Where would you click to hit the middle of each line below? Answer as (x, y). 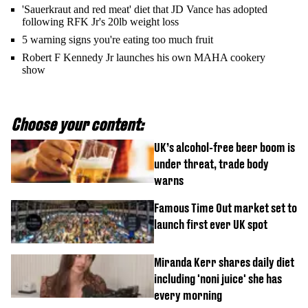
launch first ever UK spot (211, 224)
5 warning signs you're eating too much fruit (118, 39)
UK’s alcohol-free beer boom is (224, 147)
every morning (188, 295)
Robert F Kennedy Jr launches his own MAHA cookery (144, 57)
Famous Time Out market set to (225, 208)
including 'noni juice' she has (218, 278)
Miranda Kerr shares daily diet (224, 262)
